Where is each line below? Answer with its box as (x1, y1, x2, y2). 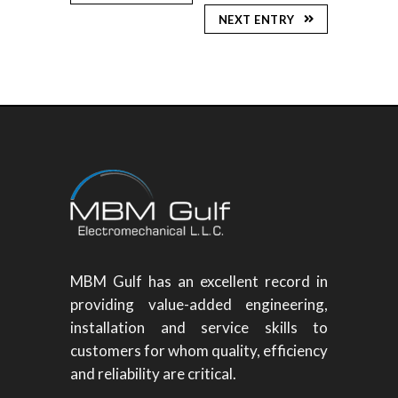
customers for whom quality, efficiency (70, 341, 328, 361)
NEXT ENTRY (218, 12, 295, 28)
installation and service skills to (70, 318, 328, 338)
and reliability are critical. (70, 364, 236, 384)
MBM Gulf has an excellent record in (70, 272, 328, 291)
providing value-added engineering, (70, 295, 328, 314)
